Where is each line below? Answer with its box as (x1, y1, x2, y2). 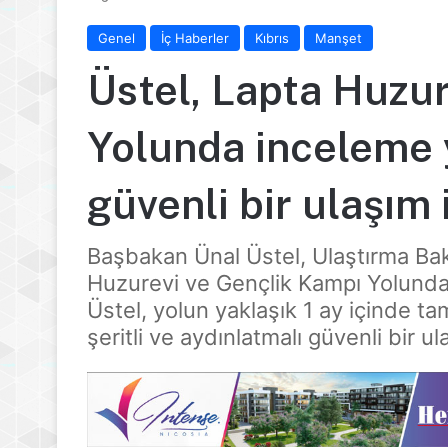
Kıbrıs (255, 29, 289, 46)
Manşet (315, 29, 362, 46)
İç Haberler (161, 29, 229, 46)
